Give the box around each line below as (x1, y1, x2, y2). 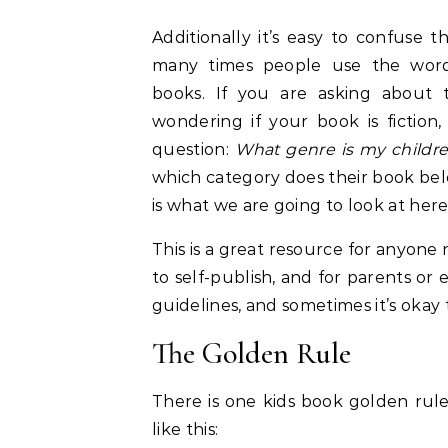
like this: (152, 420, 219, 440)
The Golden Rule (152, 335, 351, 373)
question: (152, 140, 235, 160)
